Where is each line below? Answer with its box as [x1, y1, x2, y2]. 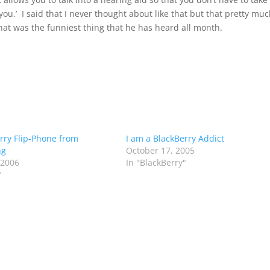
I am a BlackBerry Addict [125, 133, 224, 144]
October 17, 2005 [125, 145, 195, 156]
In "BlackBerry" [125, 157, 186, 168]
